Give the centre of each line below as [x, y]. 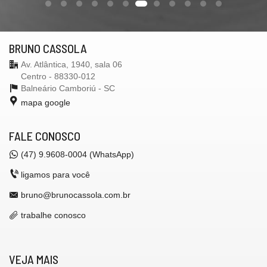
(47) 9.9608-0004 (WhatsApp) [77, 154]
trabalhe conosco [53, 215]
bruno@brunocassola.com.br [76, 195]
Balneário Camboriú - [62, 88]
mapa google [46, 102]
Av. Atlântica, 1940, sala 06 [72, 64]
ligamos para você [55, 174]
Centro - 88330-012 [58, 76]
